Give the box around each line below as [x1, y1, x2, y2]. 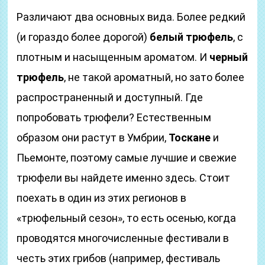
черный [209, 51, 248, 63]
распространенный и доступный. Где [17, 91, 203, 104]
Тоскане [169, 131, 211, 144]
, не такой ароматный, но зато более [64, 71, 245, 83]
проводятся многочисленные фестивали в [17, 232, 230, 244]
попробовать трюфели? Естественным [17, 111, 212, 124]
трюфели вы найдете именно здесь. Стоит [17, 172, 231, 184]
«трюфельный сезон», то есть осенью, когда [17, 212, 237, 224]
